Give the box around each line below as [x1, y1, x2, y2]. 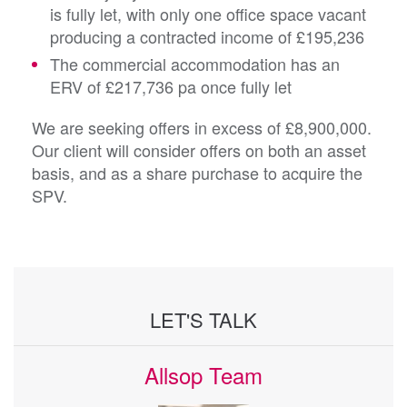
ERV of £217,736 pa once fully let [50, 74, 292, 99]
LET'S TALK [150, 305, 257, 334]
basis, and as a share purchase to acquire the [32, 161, 362, 185]
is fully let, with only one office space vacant [50, 2, 366, 26]
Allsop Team [144, 359, 263, 392]
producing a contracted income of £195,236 [50, 25, 369, 49]
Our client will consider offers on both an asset [32, 138, 366, 163]
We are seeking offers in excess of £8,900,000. [32, 115, 372, 140]
